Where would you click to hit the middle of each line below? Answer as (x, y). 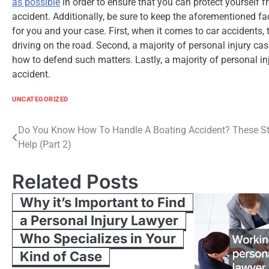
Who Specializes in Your (98, 238)
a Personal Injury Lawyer (99, 220)
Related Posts (75, 181)
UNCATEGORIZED (40, 99)
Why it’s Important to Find (103, 202)
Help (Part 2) (45, 144)
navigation (61, 157)
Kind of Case (61, 256)
